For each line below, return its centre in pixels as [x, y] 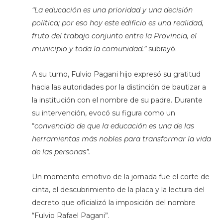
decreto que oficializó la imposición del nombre [113, 203]
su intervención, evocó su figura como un [103, 113]
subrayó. [161, 49]
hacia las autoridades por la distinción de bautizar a [119, 87]
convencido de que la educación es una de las [114, 126]
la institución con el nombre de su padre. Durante [117, 100]
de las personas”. [61, 152]
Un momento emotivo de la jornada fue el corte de [120, 177]
